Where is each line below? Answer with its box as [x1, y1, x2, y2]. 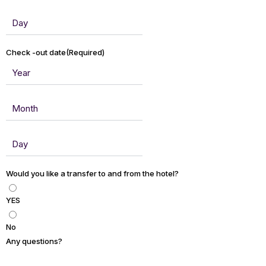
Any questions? [6, 236, 62, 246]
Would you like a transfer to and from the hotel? [6, 169, 179, 179]
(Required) [66, 47, 104, 58]
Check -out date [6, 47, 66, 58]
